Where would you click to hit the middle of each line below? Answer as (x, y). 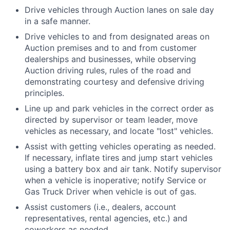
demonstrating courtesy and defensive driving (114, 82)
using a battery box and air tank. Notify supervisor (123, 169)
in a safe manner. (57, 21)
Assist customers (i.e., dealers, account (100, 207)
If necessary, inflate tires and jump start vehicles (119, 158)
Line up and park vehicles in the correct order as (119, 108)
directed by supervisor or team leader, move (111, 120)
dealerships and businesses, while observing (110, 59)
